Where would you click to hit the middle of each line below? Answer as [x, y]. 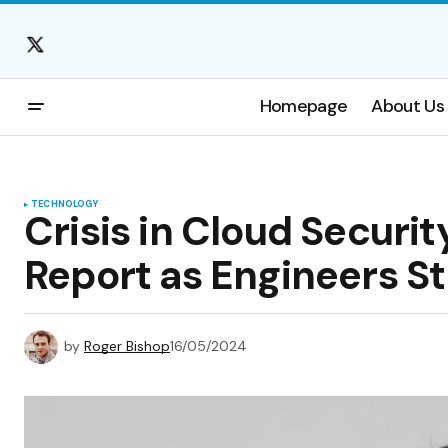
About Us [407, 106]
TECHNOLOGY [64, 204]
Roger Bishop [127, 345]
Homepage [303, 106]
